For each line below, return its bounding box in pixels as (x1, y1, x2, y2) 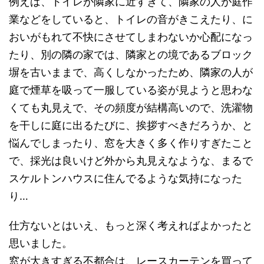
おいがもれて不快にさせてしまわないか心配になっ (9, 31, 253, 44)
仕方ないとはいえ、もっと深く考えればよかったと (9, 219, 253, 232)
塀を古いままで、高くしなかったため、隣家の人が (9, 66, 253, 79)
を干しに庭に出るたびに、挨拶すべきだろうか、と (9, 119, 253, 132)
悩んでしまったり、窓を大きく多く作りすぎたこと (9, 137, 253, 150)
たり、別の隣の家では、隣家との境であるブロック (9, 48, 253, 61)
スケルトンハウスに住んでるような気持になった (9, 172, 242, 185)
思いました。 (9, 237, 72, 250)
